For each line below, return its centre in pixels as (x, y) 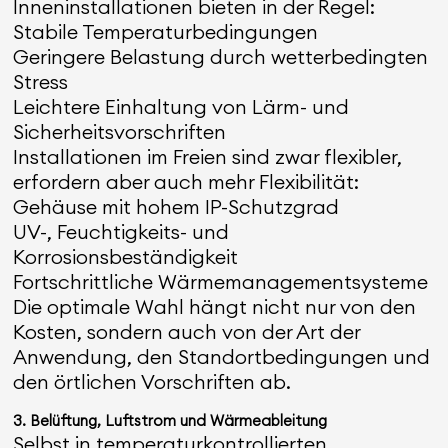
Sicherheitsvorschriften (120, 131)
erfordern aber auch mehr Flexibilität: (186, 181)
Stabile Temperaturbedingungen (166, 31)
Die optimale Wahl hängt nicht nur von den (215, 306)
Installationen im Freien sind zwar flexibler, (208, 156)
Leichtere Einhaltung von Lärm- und (181, 106)
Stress (41, 81)
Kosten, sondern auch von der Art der (187, 331)
